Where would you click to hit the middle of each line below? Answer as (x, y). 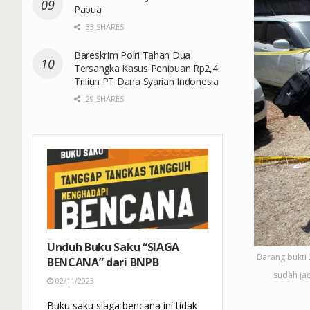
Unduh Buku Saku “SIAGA (113, 247)
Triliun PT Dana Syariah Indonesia (146, 81)
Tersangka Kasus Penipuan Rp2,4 (146, 68)
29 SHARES (104, 98)
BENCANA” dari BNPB (103, 263)
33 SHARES (104, 26)
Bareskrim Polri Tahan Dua (133, 55)
